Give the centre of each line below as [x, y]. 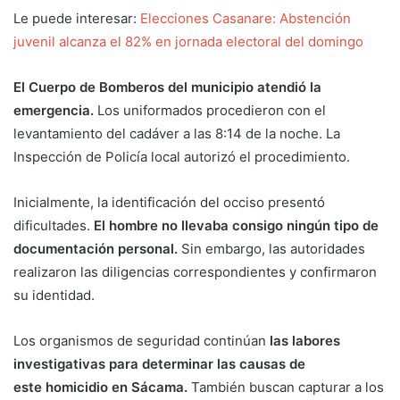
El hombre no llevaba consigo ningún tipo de [236, 225]
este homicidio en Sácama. [100, 387]
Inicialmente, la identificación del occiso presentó [169, 202]
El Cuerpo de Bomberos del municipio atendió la [167, 87]
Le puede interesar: [77, 18]
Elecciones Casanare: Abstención [246, 18]
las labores [305, 340]
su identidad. [54, 295]
